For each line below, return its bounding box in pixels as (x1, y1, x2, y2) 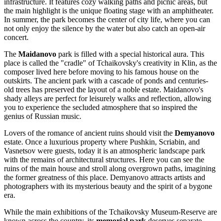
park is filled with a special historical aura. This (56, 49, 204, 58)
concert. (4, 33, 29, 41)
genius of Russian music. (4, 111, 81, 120)
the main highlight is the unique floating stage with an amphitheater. (4, 6, 214, 15)
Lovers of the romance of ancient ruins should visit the (4, 128, 175, 137)
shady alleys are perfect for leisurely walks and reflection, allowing (4, 94, 211, 103)
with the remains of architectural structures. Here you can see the (4, 155, 204, 164)
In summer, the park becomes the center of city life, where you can (4, 15, 210, 24)
